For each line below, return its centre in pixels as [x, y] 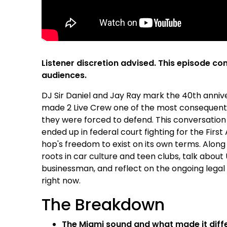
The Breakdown [103, 204]
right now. [61, 180]
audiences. [64, 75]
